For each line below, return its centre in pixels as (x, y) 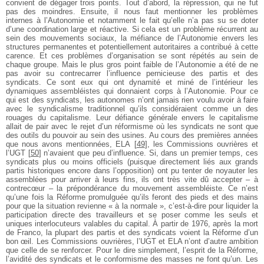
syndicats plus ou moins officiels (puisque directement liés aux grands (132, 162)
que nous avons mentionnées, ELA (68, 144)
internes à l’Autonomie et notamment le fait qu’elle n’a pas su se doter (132, 21)
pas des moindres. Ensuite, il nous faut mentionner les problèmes (132, 12)
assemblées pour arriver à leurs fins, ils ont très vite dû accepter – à (132, 180)
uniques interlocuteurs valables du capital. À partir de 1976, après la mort (132, 224)
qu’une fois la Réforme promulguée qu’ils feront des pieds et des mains (132, 197)
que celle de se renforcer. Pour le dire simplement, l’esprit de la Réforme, (132, 250)
